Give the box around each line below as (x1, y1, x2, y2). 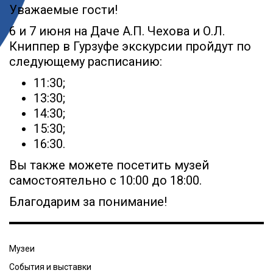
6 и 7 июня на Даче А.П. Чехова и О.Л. (9, 24, 225, 38)
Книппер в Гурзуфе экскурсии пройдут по (9, 39, 251, 54)
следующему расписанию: (9, 54, 162, 69)
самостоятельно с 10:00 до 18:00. (9, 173, 202, 188)
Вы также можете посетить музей (9, 158, 209, 172)
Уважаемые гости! (9, 2, 118, 17)
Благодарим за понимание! (9, 194, 167, 209)
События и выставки (9, 262, 91, 272)
